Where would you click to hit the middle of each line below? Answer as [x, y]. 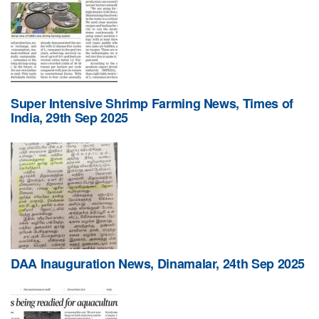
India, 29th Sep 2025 [69, 117]
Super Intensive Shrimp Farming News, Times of [152, 103]
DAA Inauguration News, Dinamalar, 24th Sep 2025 [158, 263]
